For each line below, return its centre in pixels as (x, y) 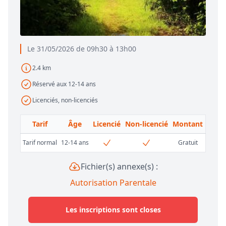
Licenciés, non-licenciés (65, 100)
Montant (188, 124)
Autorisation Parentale (113, 183)
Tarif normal (40, 143)
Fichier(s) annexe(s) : (119, 167)
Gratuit (188, 143)
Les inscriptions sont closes (113, 210)
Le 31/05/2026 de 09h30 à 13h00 (82, 49)
